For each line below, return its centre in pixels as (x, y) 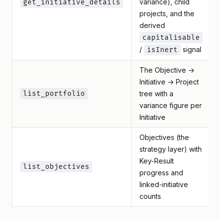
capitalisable (171, 38)
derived (152, 25)
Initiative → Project (169, 82)
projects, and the (167, 14)
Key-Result (157, 161)
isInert (162, 50)
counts (150, 196)
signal (191, 49)
